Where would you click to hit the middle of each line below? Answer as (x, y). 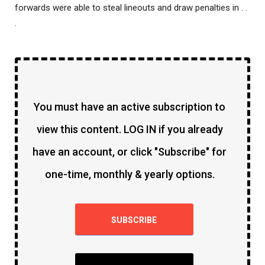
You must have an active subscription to (130, 106)
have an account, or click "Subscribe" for (130, 151)
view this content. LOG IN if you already (130, 129)
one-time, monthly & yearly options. (130, 174)
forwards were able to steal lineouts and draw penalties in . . (131, 7)
